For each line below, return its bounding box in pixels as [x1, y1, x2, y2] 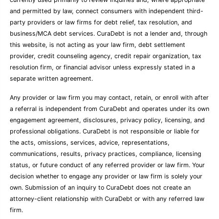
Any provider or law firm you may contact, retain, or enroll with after [10, 93, 209, 101]
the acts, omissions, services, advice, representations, [10, 138, 170, 146]
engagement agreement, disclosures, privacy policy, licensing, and [10, 116, 205, 124]
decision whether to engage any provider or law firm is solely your [10, 172, 202, 180]
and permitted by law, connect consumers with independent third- [10, 7, 203, 15]
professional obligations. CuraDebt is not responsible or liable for [10, 127, 199, 135]
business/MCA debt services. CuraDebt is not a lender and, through [10, 29, 207, 37]
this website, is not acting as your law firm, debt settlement [10, 41, 185, 48]
